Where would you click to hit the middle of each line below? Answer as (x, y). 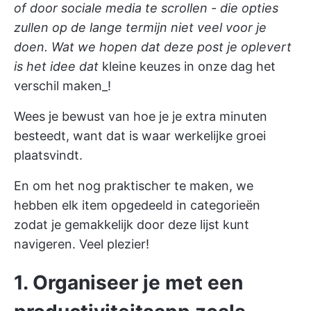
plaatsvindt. (48, 155)
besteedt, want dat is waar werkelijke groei (140, 135)
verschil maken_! (62, 85)
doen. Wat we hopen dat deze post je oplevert (153, 47)
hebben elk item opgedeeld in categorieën (137, 205)
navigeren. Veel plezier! (82, 244)
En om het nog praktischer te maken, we (134, 185)
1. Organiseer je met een (128, 282)
